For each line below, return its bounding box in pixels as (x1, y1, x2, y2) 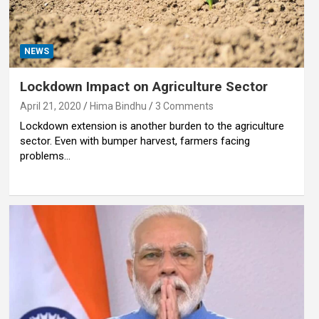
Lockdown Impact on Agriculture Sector (19, 78, 268, 95)
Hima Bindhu (89, 100, 147, 113)
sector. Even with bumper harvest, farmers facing (19, 135, 250, 148)
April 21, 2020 (19, 100, 81, 113)
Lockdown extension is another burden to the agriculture (19, 120, 284, 133)
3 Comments (155, 100, 214, 113)
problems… (19, 150, 70, 163)
